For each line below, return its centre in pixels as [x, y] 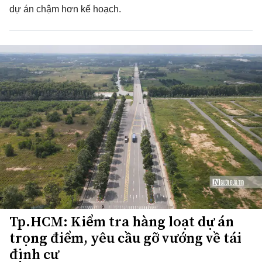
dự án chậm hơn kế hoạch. [65, 9]
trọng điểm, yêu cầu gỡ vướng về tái [125, 238]
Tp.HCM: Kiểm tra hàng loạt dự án [122, 221]
